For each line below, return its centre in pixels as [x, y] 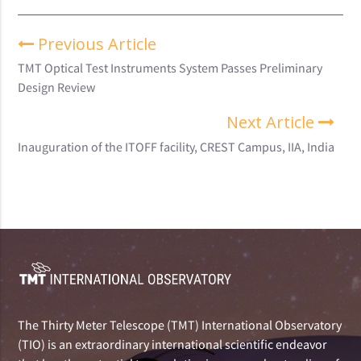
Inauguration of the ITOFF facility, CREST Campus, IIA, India [176, 146]
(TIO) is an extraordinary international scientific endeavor [173, 344]
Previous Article [95, 44]
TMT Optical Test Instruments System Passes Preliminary [170, 68]
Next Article [273, 122]
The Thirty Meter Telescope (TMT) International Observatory [180, 324]
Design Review [57, 87]
